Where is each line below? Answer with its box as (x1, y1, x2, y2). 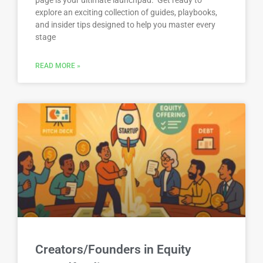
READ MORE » (35, 61, 80, 70)
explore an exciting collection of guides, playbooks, (35, 7, 217, 17)
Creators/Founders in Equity (35, 242, 191, 257)
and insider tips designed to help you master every (35, 19, 215, 29)
